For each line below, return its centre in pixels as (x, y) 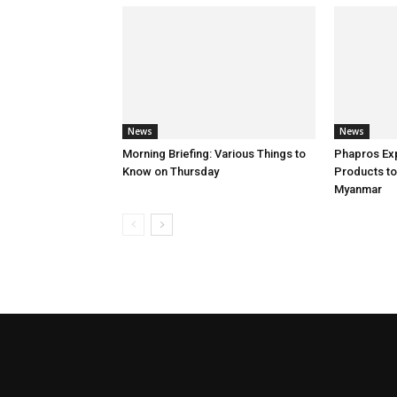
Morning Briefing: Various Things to (214, 154)
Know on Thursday (171, 171)
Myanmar (358, 189)
